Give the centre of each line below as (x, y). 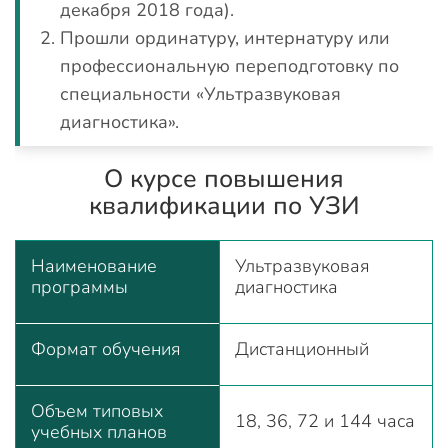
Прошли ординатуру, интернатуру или (225, 37)
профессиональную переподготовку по (229, 65)
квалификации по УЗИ (224, 205)
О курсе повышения (224, 178)
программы (79, 286)
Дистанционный (302, 348)
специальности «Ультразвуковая (200, 93)
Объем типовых (97, 410)
